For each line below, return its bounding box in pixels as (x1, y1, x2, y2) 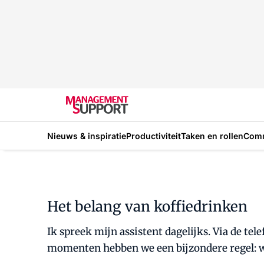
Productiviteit (126, 130, 181, 141)
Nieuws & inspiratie (47, 130, 126, 141)
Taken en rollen (181, 130, 243, 141)
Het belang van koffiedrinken (47, 197, 247, 216)
